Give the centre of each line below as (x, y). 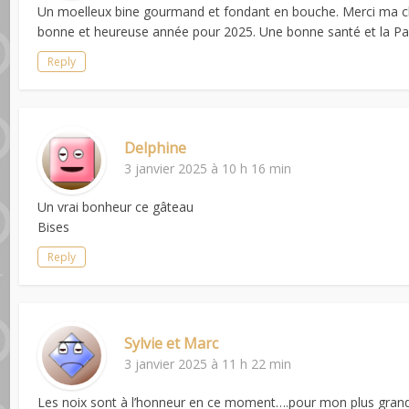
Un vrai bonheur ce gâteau (116, 206)
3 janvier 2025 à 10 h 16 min (208, 168)
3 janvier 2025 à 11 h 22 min (208, 363)
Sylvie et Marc (172, 343)
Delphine (156, 147)
